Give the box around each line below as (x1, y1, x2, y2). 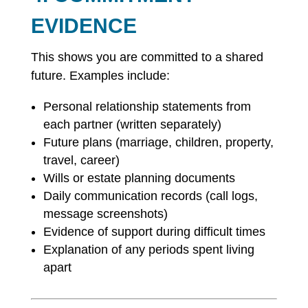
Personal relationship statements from (43, 100, 251, 113)
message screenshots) (43, 207, 168, 221)
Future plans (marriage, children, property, (43, 135, 274, 149)
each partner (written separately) (43, 118, 221, 131)
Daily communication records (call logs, (43, 189, 258, 203)
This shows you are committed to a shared (30, 50, 263, 64)
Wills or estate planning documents (43, 171, 235, 185)
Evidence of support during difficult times (43, 225, 265, 239)
